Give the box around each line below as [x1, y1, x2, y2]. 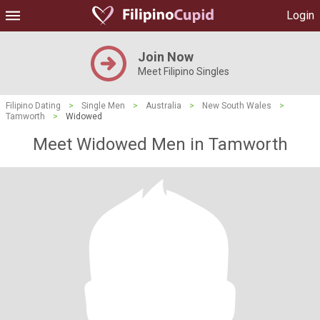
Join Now [138, 49, 194, 64]
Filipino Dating [6, 101, 61, 111]
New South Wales [202, 101, 271, 111]
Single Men [81, 101, 125, 111]
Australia [146, 101, 181, 111]
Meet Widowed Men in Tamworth [32, 134, 288, 154]
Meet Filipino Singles [138, 66, 229, 77]
